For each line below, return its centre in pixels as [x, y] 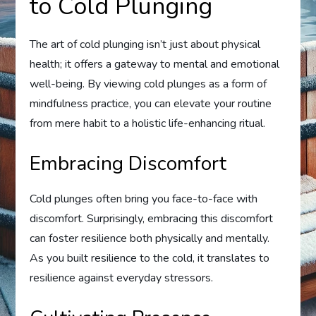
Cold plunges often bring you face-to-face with [144, 199]
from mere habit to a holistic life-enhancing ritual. [148, 123]
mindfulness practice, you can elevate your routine [151, 103]
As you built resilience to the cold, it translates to [150, 258]
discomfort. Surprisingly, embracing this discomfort [152, 218]
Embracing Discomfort [128, 163]
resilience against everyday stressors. [122, 278]
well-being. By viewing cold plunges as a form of [148, 84]
